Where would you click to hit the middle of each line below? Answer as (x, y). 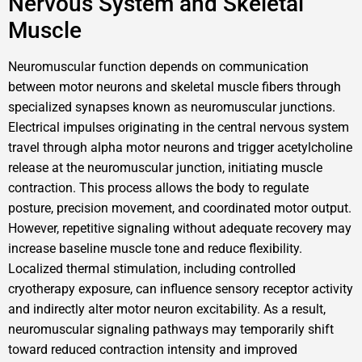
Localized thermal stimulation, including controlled (152, 269)
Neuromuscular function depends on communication (158, 67)
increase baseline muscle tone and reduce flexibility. (155, 249)
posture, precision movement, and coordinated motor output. (180, 208)
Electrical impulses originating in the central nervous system (179, 128)
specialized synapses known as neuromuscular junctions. (172, 107)
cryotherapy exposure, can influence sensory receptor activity (181, 289)
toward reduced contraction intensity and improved (153, 350)
